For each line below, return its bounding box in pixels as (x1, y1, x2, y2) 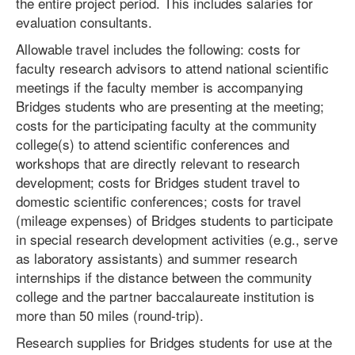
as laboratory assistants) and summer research (16, 248, 297, 268)
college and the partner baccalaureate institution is (16, 286, 315, 306)
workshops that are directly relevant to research (16, 153, 300, 173)
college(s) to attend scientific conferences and (16, 134, 289, 154)
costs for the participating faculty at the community (16, 115, 317, 135)
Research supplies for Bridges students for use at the (16, 332, 332, 352)
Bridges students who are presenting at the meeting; (16, 96, 324, 116)
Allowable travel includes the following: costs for (16, 39, 300, 59)
